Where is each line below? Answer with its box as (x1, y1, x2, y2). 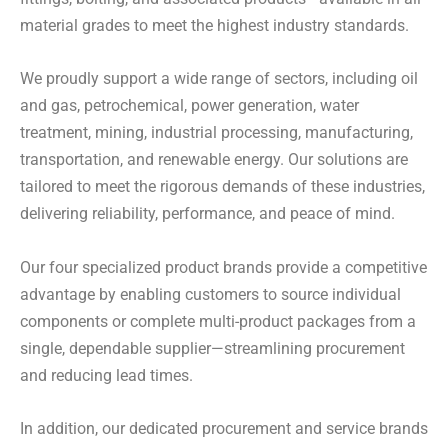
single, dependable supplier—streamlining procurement (20, 338, 405, 358)
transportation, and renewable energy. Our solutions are (20, 150, 408, 170)
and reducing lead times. (20, 365, 193, 385)
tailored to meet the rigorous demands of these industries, (20, 177, 425, 197)
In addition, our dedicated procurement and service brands (20, 418, 428, 438)
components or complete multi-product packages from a (20, 311, 416, 331)
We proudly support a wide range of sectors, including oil (20, 69, 418, 89)
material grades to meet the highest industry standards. (20, 16, 409, 36)
